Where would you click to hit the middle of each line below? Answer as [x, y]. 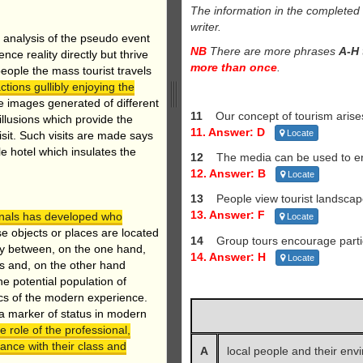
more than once [234, 67]
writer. [206, 26]
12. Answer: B [228, 174]
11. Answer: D [228, 132]
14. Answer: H [228, 256]
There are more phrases [273, 51]
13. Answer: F [228, 215]
